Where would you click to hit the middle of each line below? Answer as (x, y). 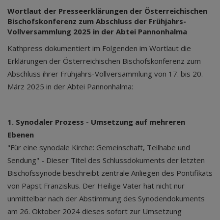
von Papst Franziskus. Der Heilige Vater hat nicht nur (96, 185)
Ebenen (21, 134)
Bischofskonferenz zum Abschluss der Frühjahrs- (97, 21)
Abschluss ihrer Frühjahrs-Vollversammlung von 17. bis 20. (105, 73)
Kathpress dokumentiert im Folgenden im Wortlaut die (99, 48)
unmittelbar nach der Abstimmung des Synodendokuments (106, 198)
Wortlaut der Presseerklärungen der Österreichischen (107, 11)
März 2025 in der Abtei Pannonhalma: (70, 86)
